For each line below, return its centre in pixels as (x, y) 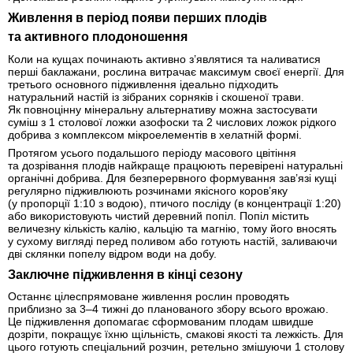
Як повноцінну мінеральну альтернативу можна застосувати (163, 109)
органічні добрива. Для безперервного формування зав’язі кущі (172, 178)
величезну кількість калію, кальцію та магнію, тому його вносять (172, 228)
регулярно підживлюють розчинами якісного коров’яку (148, 190)
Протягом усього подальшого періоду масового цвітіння (152, 152)
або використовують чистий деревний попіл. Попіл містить (158, 216)
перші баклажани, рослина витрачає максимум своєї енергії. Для (176, 71)
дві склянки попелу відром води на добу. (112, 253)
